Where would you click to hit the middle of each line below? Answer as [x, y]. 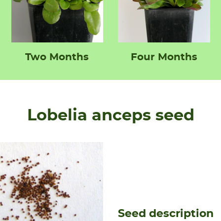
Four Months [164, 57]
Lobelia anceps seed [110, 116]
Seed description [166, 213]
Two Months [57, 57]
